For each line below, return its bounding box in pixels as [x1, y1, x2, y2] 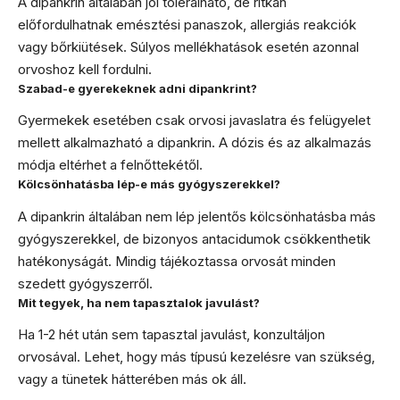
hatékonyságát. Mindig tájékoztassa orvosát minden [18, 252, 336, 270]
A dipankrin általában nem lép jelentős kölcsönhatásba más [18, 207, 376, 225]
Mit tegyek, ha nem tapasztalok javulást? [18, 295, 260, 310]
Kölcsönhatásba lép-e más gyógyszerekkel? [18, 177, 280, 192]
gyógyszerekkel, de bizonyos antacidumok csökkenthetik [18, 229, 371, 247]
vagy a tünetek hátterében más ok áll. [18, 371, 246, 388]
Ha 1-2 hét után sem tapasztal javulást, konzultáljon [18, 326, 325, 344]
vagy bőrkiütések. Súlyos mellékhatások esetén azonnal [18, 37, 359, 55]
